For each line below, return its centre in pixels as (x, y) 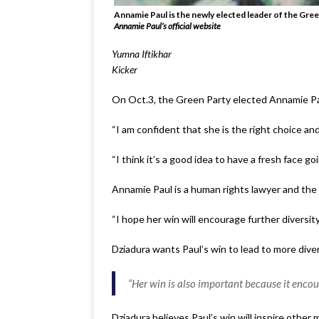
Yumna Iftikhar (142, 54)
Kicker (125, 69)
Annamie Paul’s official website (167, 26)
